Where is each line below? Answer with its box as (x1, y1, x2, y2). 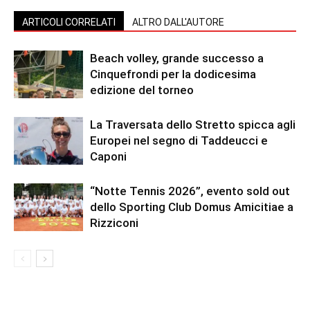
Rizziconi (90, 215, 138, 230)
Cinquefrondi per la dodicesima (90, 66, 256, 81)
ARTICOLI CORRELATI (22, 16, 116, 28)
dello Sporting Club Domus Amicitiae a (90, 199, 293, 214)
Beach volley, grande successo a (90, 51, 264, 65)
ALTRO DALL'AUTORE (132, 16, 224, 28)
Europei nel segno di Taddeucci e (90, 133, 268, 147)
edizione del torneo (90, 82, 194, 97)
